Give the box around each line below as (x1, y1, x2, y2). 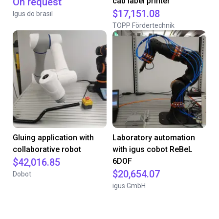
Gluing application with (13, 133, 94, 142)
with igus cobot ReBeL (112, 145, 193, 154)
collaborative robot (13, 145, 81, 154)
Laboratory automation (112, 133, 195, 142)
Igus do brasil (13, 10, 53, 18)
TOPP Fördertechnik (112, 22, 175, 29)
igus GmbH (112, 182, 146, 190)
